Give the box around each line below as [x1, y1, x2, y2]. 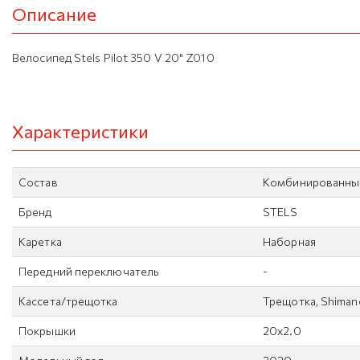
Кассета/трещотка [18, 294, 118, 308]
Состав [18, 175, 58, 189]
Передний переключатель [18, 264, 160, 278]
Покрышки [18, 324, 76, 337]
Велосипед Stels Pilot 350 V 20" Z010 [12, 51, 215, 64]
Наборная [263, 235, 316, 248]
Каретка [18, 235, 62, 248]
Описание [12, 3, 96, 25]
